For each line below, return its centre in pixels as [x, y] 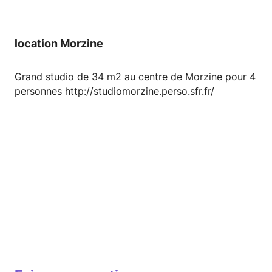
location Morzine [59, 44]
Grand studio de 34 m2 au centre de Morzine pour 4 [135, 77]
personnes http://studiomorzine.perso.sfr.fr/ [114, 91]
